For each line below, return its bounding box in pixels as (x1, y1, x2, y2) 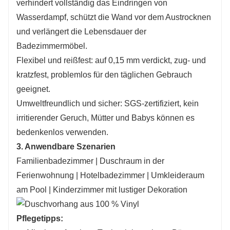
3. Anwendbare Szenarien (16, 142, 116, 151)
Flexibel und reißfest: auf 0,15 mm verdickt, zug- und (16, 55, 206, 65)
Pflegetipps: (16, 214, 63, 223)
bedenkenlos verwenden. (16, 127, 108, 137)
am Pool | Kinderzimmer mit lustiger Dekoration (16, 185, 187, 194)
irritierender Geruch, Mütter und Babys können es (16, 113, 195, 122)
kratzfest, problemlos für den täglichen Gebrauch (16, 70, 192, 79)
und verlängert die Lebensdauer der (16, 27, 146, 36)
